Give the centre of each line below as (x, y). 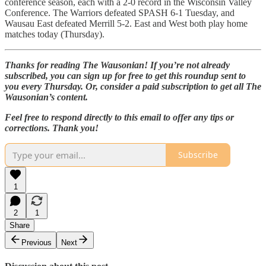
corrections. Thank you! (52, 128)
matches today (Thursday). (55, 34)
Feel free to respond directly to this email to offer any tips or (119, 117)
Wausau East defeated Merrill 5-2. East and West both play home (126, 23)
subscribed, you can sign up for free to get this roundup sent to (125, 75)
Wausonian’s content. (46, 97)
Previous (37, 242)
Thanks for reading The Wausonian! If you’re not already (117, 65)
